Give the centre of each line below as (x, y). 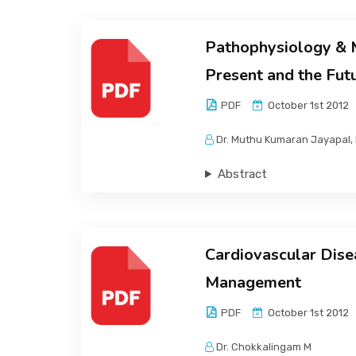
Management (253, 282)
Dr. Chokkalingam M (263, 347)
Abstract (242, 174)
